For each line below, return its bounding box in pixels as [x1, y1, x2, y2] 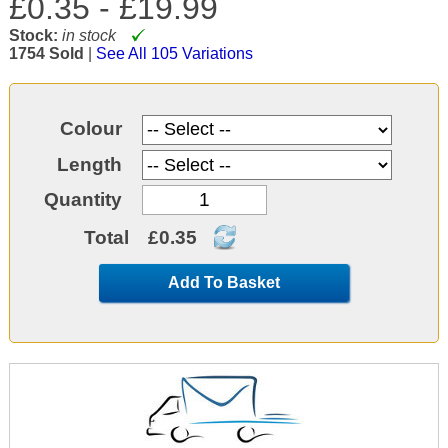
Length [56, 153, 122, 175]
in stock [61, 27, 116, 45]
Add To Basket [167, 274, 280, 292]
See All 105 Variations [95, 45, 253, 63]
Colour [59, 118, 122, 140]
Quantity [43, 189, 122, 211]
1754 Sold [8, 45, 84, 63]
